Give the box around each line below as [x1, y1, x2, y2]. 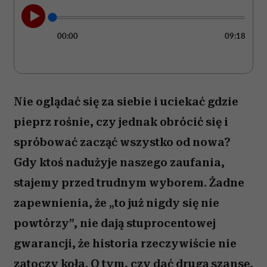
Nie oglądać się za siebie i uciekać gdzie [14, 95, 238, 108]
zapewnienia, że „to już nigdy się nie [14, 196, 219, 210]
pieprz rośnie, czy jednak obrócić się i [14, 115, 228, 129]
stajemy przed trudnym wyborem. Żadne [14, 176, 244, 190]
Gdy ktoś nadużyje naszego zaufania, [14, 156, 225, 169]
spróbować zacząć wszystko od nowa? [14, 135, 231, 149]
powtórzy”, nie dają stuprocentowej [14, 216, 216, 230]
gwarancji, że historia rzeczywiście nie [14, 237, 237, 250]
